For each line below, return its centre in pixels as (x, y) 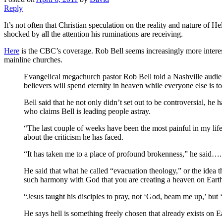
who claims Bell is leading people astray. (87, 111)
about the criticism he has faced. (74, 137)
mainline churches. (33, 59)
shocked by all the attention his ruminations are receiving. (93, 34)
